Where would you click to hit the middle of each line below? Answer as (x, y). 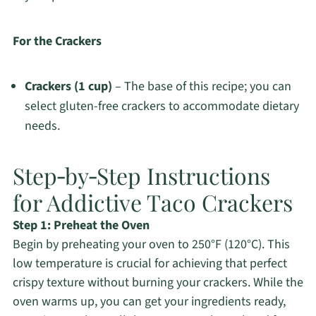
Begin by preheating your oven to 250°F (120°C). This (151, 245)
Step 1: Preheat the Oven (81, 226)
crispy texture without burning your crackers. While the (158, 283)
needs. (42, 126)
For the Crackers (57, 42)
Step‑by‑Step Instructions (141, 176)
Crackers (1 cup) (68, 87)
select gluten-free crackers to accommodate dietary (162, 107)
